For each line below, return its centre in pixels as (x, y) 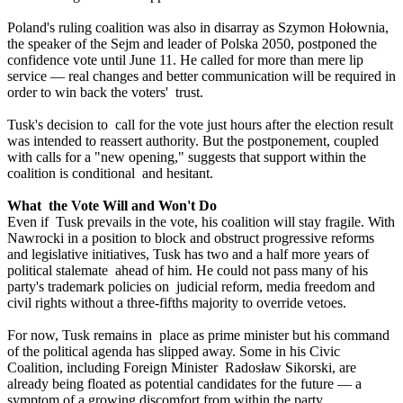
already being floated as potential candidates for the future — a (184, 384)
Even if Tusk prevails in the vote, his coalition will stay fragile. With (201, 222)
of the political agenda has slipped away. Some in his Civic (174, 352)
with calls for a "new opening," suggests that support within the (187, 157)
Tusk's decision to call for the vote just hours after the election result (200, 125)
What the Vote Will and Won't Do (112, 206)
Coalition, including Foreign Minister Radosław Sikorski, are (182, 368)
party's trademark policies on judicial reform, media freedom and (191, 287)
